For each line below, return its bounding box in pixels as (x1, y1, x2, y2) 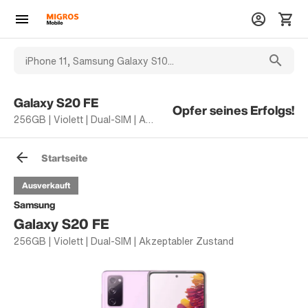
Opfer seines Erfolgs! (173, 100, 294, 119)
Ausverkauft (22, 179, 70, 192)
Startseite (41, 150, 87, 165)
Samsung (14, 197, 55, 212)
